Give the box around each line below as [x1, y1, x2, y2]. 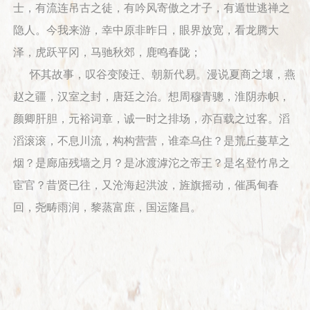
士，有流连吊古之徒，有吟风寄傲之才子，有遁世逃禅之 [13, 2, 291, 15]
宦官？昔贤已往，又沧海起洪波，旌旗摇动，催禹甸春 [13, 179, 280, 192]
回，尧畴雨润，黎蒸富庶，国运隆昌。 [13, 201, 202, 214]
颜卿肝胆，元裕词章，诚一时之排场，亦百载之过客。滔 [13, 113, 291, 125]
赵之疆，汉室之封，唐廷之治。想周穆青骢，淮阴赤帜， [13, 91, 291, 103]
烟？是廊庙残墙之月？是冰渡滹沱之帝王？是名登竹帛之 [13, 157, 291, 170]
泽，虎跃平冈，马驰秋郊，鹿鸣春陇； [13, 46, 202, 59]
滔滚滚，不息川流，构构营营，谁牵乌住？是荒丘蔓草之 [13, 135, 291, 147]
